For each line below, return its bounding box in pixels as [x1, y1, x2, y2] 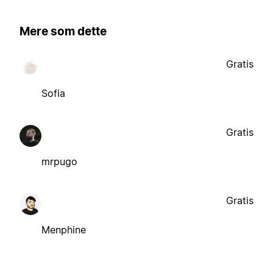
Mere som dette [19, 24, 107, 39]
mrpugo [41, 155, 77, 168]
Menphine [41, 223, 86, 236]
